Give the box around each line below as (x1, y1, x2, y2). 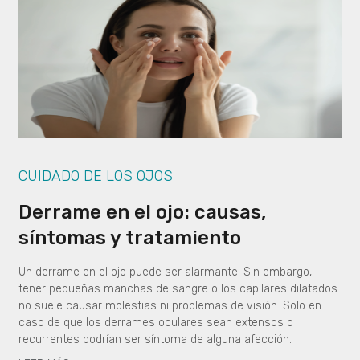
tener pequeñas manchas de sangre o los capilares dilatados (18, 282, 337, 297)
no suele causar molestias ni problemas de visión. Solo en (18, 299, 321, 313)
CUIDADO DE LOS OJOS (18, 167, 173, 186)
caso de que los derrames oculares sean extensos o (18, 316, 293, 330)
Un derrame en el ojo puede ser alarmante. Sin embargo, (18, 265, 312, 280)
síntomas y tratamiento (18, 227, 241, 250)
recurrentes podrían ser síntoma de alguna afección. (18, 333, 292, 347)
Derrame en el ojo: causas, (18, 201, 266, 224)
